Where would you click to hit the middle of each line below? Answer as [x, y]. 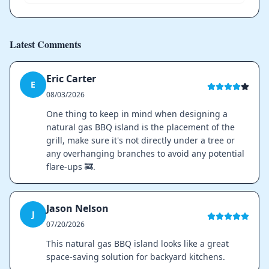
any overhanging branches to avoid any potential [145, 153]
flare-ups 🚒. [71, 166]
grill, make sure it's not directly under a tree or [141, 140]
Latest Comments [45, 44]
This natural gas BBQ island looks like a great [138, 243]
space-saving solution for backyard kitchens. [136, 256]
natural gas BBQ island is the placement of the [141, 127]
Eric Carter [71, 78]
